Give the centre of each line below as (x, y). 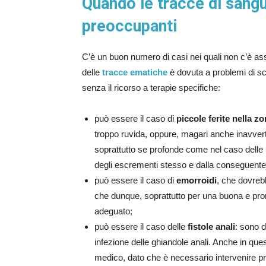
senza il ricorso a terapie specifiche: (151, 88)
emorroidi (197, 180)
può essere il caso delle (141, 227)
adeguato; (113, 211)
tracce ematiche (135, 72)
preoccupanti (129, 26)
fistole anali (211, 227)
